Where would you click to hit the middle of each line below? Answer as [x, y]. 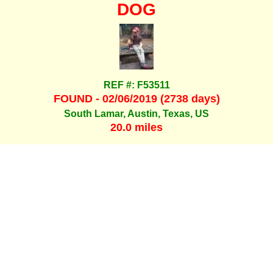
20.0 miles [136, 128]
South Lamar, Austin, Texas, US [136, 113]
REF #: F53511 [136, 85]
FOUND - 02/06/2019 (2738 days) [136, 99]
